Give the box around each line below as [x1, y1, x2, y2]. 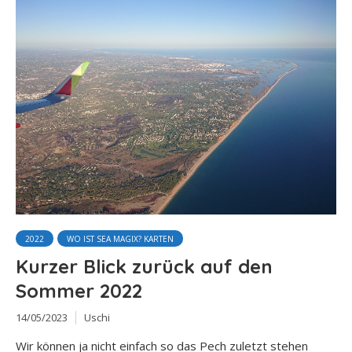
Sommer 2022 [16, 278, 142, 302]
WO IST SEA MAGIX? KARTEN [67, 233, 174, 244]
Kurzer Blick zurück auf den [16, 254, 273, 278]
